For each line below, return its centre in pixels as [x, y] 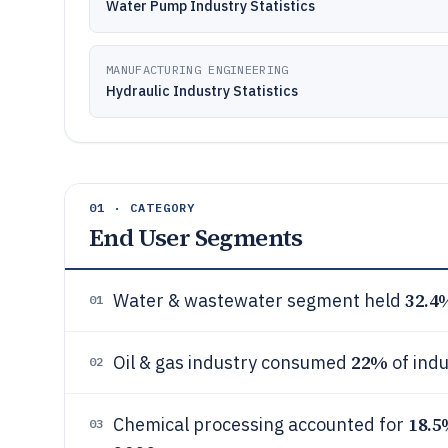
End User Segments [196, 237]
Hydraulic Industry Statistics [202, 91]
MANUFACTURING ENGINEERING [197, 69]
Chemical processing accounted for [260, 424]
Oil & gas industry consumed [232, 362]
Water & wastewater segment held [259, 300]
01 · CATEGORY [142, 207]
